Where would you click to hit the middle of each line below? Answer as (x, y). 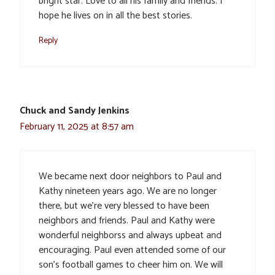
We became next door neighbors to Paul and (130, 177)
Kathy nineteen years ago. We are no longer (128, 192)
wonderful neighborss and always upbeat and (130, 236)
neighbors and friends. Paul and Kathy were (127, 221)
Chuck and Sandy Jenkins (75, 111)
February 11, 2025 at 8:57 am (77, 127)
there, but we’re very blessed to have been (124, 206)
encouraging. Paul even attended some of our (132, 250)
